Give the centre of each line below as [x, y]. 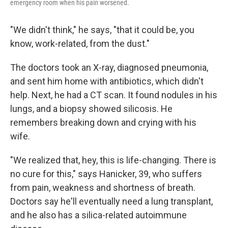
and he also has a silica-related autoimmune [98, 215]
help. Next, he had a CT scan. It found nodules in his [114, 95]
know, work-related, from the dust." [80, 44]
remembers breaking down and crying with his [103, 122]
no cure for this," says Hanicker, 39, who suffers [106, 174]
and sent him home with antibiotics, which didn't [107, 81]
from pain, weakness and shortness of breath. [103, 188]
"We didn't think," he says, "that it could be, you [102, 30]
